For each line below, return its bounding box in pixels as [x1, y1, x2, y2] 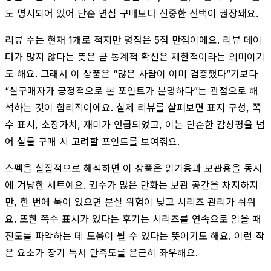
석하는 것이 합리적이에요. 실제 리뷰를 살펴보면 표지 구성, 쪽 [5, 101, 261, 114]
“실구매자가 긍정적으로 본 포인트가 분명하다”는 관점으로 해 [5, 84, 258, 97]
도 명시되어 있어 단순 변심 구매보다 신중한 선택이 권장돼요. [5, 7, 258, 19]
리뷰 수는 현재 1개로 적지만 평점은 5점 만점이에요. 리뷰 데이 [5, 33, 262, 46]
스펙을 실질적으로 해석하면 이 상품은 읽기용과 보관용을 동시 [5, 162, 262, 174]
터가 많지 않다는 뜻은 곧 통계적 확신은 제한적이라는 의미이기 [5, 50, 265, 63]
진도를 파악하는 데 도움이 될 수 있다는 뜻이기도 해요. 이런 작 [5, 229, 264, 242]
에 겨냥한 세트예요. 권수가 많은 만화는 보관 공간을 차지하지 [5, 178, 258, 191]
